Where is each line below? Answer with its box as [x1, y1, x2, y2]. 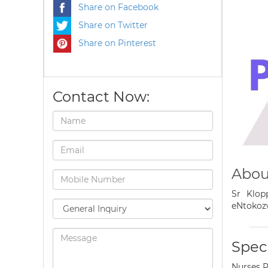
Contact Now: [53, 88, 150, 105]
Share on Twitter [71, 19, 148, 31]
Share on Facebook [71, 1, 159, 13]
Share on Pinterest [71, 37, 156, 48]
